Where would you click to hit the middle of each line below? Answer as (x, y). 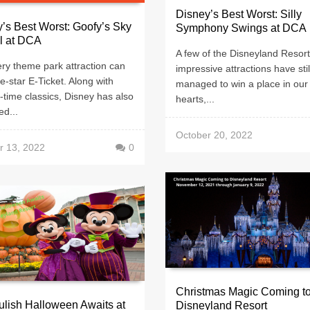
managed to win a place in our (242, 83)
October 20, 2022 (214, 135)
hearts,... (195, 99)
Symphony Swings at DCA (241, 28)
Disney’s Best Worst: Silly (239, 15)
